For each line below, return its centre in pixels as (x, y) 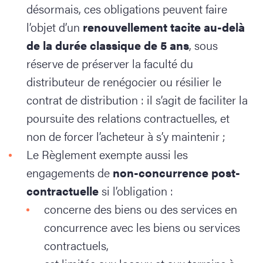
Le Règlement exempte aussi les (107, 154)
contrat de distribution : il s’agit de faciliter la (137, 100)
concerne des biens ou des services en (141, 209)
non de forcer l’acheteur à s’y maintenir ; (126, 136)
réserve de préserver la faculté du (110, 63)
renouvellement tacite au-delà (164, 27)
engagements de (70, 172)
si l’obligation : (136, 190)
